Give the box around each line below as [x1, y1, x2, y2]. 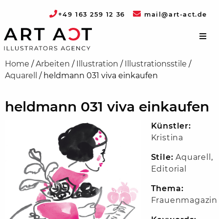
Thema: [151, 184, 184, 194]
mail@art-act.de [141, 10, 207, 18]
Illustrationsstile [125, 59, 187, 69]
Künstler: [151, 121, 191, 131]
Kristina [151, 133, 184, 143]
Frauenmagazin [151, 196, 218, 205]
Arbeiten [36, 59, 70, 69]
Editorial [151, 164, 187, 174]
